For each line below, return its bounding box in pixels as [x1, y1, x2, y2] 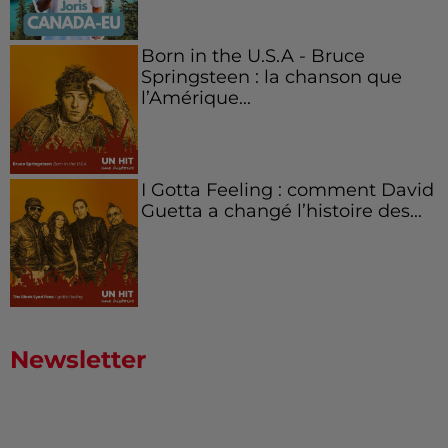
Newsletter [10, 345, 146, 375]
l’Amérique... [140, 87, 251, 109]
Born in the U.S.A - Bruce [140, 45, 365, 67]
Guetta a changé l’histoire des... [140, 199, 422, 221]
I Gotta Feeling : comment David [140, 178, 434, 200]
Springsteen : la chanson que [140, 66, 402, 88]
